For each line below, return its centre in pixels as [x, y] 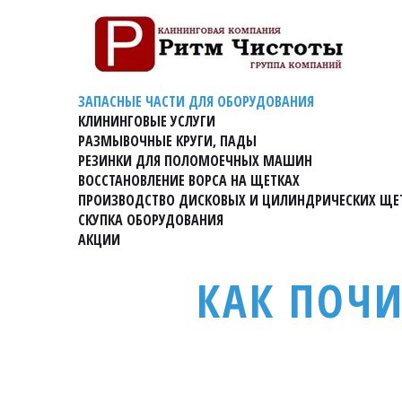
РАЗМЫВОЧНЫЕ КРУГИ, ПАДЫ [167, 141]
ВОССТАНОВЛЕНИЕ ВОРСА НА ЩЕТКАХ [189, 180]
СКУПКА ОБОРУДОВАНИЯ [151, 220]
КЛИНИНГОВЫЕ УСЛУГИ [147, 121]
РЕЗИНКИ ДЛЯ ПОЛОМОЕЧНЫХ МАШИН [195, 161]
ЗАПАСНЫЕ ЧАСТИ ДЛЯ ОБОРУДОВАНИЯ [196, 101]
